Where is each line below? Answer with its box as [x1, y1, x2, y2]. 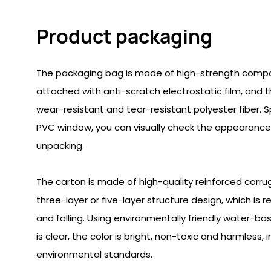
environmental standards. [36, 248, 152, 261]
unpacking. [36, 139, 84, 152]
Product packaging [36, 23, 212, 50]
